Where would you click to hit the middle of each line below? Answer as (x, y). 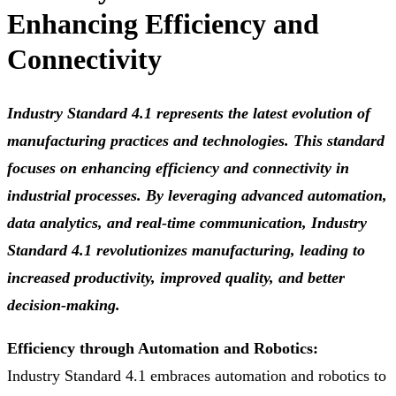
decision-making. (64, 305)
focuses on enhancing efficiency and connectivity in (178, 168)
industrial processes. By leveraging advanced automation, (197, 196)
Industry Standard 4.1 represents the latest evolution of (189, 114)
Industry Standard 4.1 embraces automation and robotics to (197, 376)
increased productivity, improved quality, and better (176, 278)
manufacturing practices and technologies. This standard (196, 141)
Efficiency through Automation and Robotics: (163, 349)
